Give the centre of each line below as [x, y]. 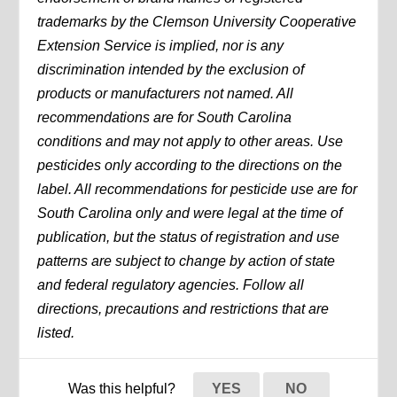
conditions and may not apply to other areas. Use [191, 142]
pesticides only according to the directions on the [190, 166]
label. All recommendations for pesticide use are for [198, 190]
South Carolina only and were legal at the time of [190, 214]
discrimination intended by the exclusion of [171, 70]
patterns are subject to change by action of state [187, 261]
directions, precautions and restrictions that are [183, 309]
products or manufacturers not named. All [166, 94]
